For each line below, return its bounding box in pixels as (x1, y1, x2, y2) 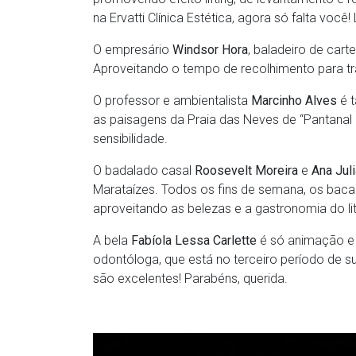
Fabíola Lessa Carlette (131, 232, 257, 248)
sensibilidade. (93, 130, 168, 146)
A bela (93, 232, 131, 248)
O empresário (93, 41, 172, 57)
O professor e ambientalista (93, 92, 251, 108)
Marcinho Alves (251, 92, 337, 108)
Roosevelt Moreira (195, 162, 301, 178)
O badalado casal (93, 162, 195, 178)
